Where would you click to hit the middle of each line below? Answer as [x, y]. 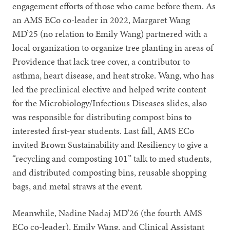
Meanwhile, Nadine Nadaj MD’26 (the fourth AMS [108, 213]
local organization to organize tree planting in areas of [113, 47]
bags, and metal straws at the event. [78, 186]
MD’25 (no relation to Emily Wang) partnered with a [110, 33]
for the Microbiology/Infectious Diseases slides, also [110, 103]
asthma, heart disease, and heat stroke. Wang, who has [113, 75]
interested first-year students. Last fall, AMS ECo [103, 130]
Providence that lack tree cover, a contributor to [101, 61]
